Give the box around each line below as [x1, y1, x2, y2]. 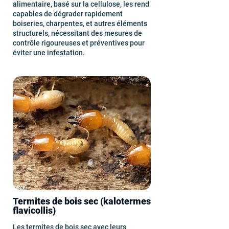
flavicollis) [13, 205, 56, 216]
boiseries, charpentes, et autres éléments [13, 19, 147, 28]
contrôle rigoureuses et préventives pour [13, 39, 145, 47]
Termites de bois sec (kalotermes [13, 196, 151, 207]
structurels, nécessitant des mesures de [13, 29, 142, 37]
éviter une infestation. [13, 49, 85, 57]
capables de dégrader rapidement [13, 10, 123, 18]
